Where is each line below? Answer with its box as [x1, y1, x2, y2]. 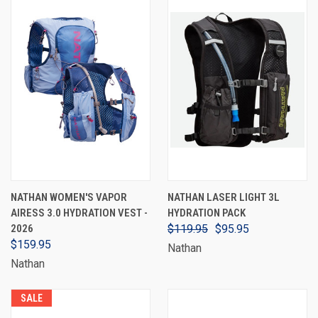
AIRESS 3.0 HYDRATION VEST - [11, 207, 148, 219]
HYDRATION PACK [168, 207, 246, 219]
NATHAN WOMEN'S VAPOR [11, 191, 127, 204]
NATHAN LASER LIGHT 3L [168, 191, 280, 204]
